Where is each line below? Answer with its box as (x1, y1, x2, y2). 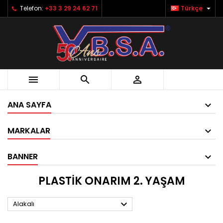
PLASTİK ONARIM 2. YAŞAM (38, 173, 185, 189)
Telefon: (20, 4, 43, 12)
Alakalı (13, 199, 34, 209)
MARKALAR (7, 124, 50, 136)
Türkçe (181, 4, 203, 12)
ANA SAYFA (7, 99, 51, 111)
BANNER (7, 150, 38, 162)
